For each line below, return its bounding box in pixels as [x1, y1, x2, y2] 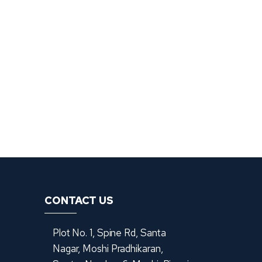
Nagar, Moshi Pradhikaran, [52, 242, 163, 255]
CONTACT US [44, 193, 113, 207]
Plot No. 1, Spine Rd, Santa [52, 226, 167, 239]
